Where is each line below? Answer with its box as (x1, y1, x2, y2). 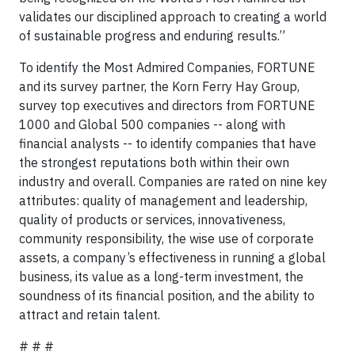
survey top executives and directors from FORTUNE (19, 97, 315, 113)
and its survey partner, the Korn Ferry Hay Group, (19, 78, 300, 94)
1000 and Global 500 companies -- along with (19, 116, 285, 132)
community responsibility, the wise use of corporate (19, 231, 314, 246)
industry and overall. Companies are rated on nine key (19, 174, 327, 189)
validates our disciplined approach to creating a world (19, 9, 326, 25)
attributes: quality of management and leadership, (19, 193, 307, 208)
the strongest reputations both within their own (19, 155, 289, 170)
